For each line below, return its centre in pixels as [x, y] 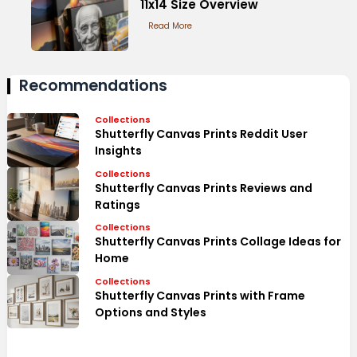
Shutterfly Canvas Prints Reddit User [201, 134]
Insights [118, 151]
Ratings [117, 204]
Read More [171, 25]
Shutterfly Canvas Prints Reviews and [203, 188]
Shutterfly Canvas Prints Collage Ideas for [218, 242]
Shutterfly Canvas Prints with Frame [200, 295]
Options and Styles [150, 312]
